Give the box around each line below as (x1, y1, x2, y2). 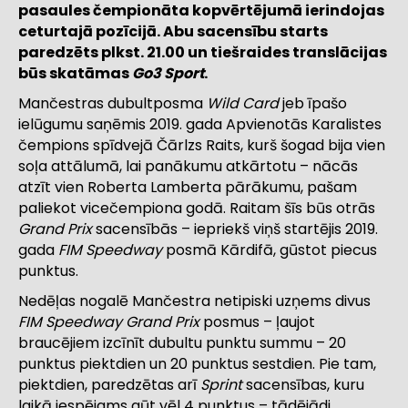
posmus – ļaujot (199, 311, 315, 333)
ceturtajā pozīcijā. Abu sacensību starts (18, 21, 328, 43)
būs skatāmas (18, 63, 132, 85)
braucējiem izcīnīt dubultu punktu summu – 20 (18, 332, 346, 354)
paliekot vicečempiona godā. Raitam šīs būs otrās (18, 198, 375, 219)
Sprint (200, 374, 242, 396)
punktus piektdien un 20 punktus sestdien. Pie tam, (18, 353, 376, 375)
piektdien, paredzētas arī (18, 374, 200, 396)
